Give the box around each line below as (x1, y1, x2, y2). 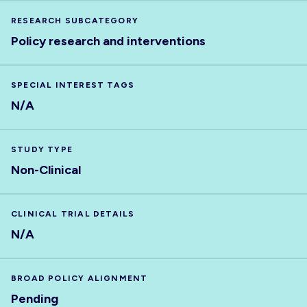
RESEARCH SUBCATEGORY (11, 16, 138, 25)
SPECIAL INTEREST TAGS (11, 80, 135, 90)
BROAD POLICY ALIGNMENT (11, 273, 148, 283)
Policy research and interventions (11, 34, 206, 49)
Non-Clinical (11, 162, 81, 177)
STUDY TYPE (11, 145, 73, 154)
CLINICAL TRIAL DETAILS (11, 209, 135, 219)
